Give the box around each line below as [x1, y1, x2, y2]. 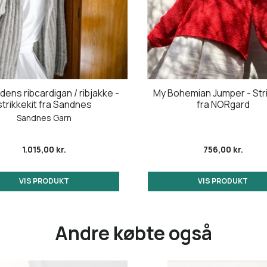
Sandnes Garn [17, 112, 72, 124]
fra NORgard [196, 98, 250, 111]
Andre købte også [55, 219, 212, 246]
